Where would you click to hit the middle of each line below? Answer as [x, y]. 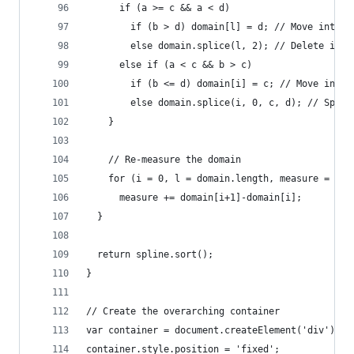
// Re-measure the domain [164, 160]
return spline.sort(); [150, 254]
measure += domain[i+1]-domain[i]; [194, 198]
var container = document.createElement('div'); [213, 330]
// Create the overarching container [183, 311]
